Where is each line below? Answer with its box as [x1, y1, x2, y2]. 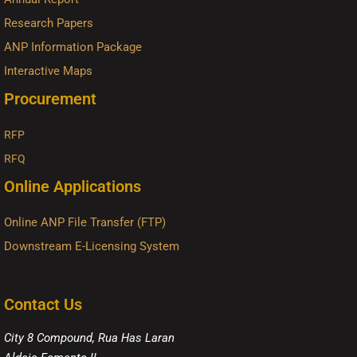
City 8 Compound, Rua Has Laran [4, 331, 175, 345]
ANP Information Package [4, 40, 142, 54]
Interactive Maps [4, 64, 92, 78]
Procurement [4, 89, 96, 108]
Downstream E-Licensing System [4, 239, 179, 253]
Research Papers [4, 16, 93, 30]
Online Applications [4, 177, 141, 196]
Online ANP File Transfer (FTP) [4, 215, 166, 229]
